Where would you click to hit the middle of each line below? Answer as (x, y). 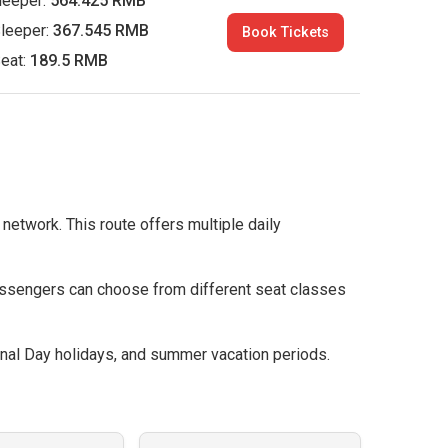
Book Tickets (286, 32)
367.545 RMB (101, 30)
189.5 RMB (69, 60)
